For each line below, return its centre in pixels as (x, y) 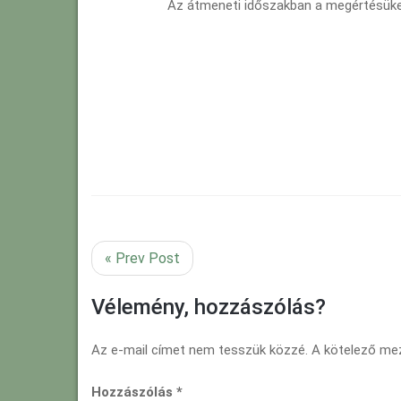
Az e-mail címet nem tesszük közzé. (200, 350)
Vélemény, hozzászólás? (209, 307)
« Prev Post (142, 259)
